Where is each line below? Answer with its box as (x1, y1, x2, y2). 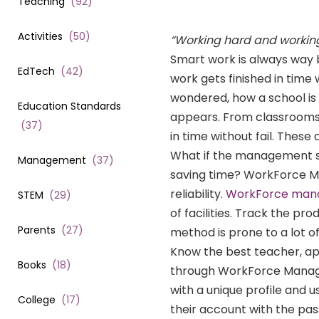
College (18, 292, 56, 307)
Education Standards (18, 98, 121, 113)
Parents (18, 222, 56, 237)
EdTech (18, 63, 55, 78)
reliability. (170, 186, 226, 203)
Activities (18, 28, 63, 43)
